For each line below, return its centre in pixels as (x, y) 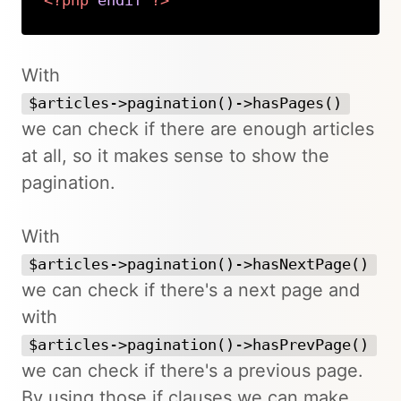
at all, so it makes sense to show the (175, 155)
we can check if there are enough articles (198, 128)
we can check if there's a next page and (191, 290)
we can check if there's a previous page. (192, 370)
